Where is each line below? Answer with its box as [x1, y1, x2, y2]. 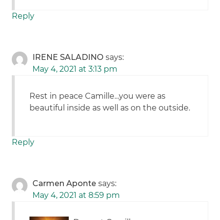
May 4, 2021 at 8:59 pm [32, 191, 120, 200]
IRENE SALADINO [32, 53, 104, 62]
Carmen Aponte [32, 179, 97, 189]
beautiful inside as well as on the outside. [29, 103, 191, 113]
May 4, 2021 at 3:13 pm [32, 64, 118, 74]
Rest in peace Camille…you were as [29, 91, 166, 101]
